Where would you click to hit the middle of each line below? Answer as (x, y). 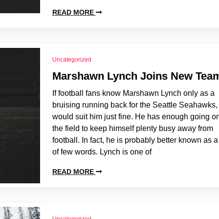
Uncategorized (72, 60)
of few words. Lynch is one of (102, 152)
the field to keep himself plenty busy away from (132, 128)
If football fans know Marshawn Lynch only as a (133, 93)
